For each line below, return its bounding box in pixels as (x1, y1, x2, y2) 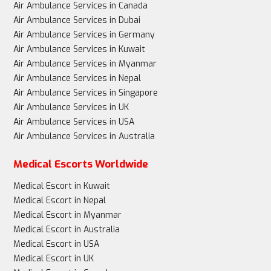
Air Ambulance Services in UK (13, 102, 129, 114)
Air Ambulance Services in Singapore (13, 87, 158, 99)
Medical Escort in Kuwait (13, 180, 111, 192)
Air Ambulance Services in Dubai (13, 15, 141, 27)
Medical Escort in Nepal (13, 195, 106, 207)
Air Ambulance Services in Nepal (13, 73, 142, 85)
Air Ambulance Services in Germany (13, 29, 155, 41)
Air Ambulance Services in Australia (13, 131, 155, 143)
